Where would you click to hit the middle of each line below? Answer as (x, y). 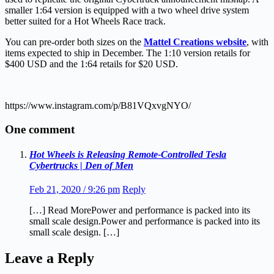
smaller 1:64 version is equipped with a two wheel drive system (127, 10)
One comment (40, 129)
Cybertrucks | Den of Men (81, 165)
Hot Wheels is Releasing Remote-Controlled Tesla (128, 154)
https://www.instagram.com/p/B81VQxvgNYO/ (98, 105)
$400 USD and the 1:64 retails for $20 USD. (91, 64)
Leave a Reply (50, 258)
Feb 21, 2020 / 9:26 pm (75, 190)
